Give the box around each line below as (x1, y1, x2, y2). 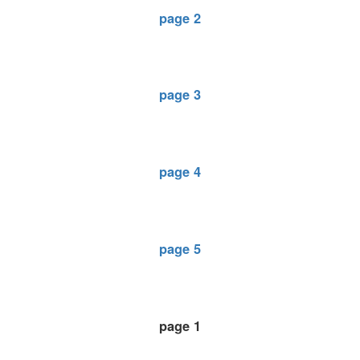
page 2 (159, 8, 201, 27)
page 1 (159, 316, 201, 335)
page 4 (159, 162, 201, 182)
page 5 (159, 239, 201, 258)
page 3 (159, 85, 201, 104)
